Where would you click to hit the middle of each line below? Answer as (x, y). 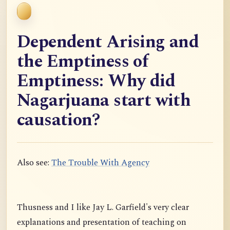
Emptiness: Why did (96, 81)
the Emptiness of (83, 62)
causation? (59, 120)
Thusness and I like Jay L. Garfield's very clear (103, 208)
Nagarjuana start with (104, 101)
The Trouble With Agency (100, 163)
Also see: (34, 163)
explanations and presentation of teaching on (102, 223)
